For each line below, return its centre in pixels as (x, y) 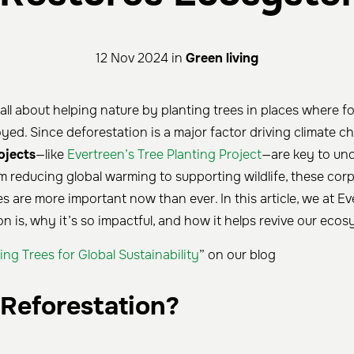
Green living (222, 58)
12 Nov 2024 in (141, 58)
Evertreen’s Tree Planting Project (164, 154)
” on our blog (237, 255)
